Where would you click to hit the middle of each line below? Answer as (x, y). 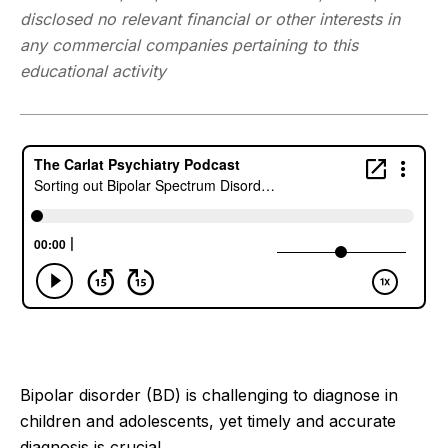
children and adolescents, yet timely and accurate (208, 420)
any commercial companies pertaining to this (189, 44)
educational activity (93, 70)
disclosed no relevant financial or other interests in (210, 18)
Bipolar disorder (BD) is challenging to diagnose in (209, 394)
